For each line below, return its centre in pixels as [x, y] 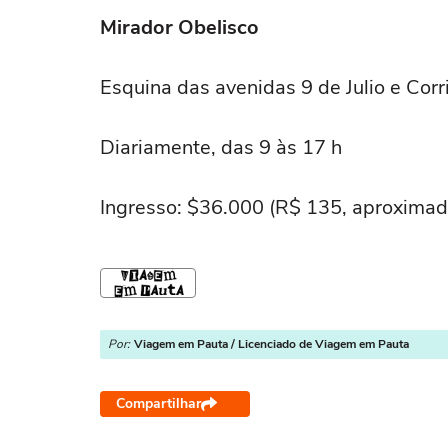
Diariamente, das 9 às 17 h [221, 147]
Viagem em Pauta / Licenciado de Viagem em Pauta [271, 344]
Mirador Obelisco [179, 27]
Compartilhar [158, 403]
